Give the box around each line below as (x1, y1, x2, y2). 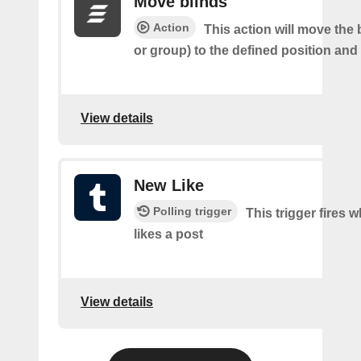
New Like (134, 176, 204, 195)
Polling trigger (153, 205, 231, 218)
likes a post (134, 227, 203, 242)
